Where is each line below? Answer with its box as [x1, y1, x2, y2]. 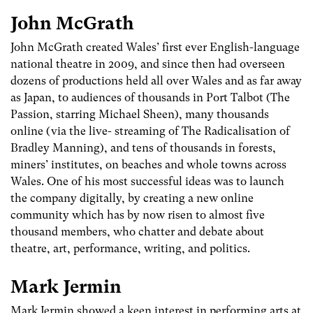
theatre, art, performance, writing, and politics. [10, 242, 250, 256]
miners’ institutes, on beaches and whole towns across [10, 158, 286, 172]
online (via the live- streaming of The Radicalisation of [10, 124, 290, 138]
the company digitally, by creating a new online [10, 191, 254, 205]
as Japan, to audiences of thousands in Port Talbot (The [10, 91, 290, 105]
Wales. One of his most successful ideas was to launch [10, 175, 284, 189]
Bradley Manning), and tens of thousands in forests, [10, 141, 276, 155]
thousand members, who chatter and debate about [10, 225, 264, 239]
